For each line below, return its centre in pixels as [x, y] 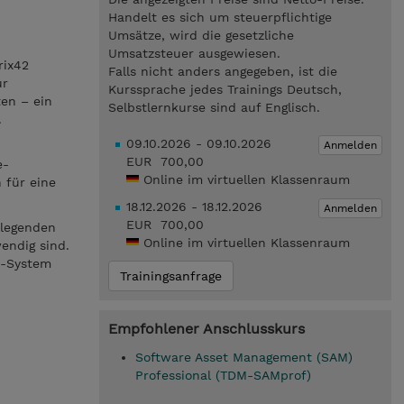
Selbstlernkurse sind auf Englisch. [214, 107]
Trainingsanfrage [170, 276]
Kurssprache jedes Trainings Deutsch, [225, 89]
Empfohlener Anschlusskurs [206, 329]
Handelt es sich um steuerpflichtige [220, 17]
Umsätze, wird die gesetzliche [201, 35]
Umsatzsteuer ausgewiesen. [194, 53]
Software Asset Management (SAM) [243, 357]
